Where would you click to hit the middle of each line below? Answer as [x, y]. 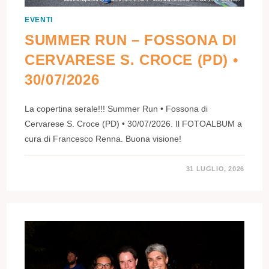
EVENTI [39, 20]
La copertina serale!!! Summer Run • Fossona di [116, 109]
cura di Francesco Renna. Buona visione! [103, 139]
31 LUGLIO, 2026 [215, 169]
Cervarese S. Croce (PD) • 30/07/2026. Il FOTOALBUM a [134, 124]
